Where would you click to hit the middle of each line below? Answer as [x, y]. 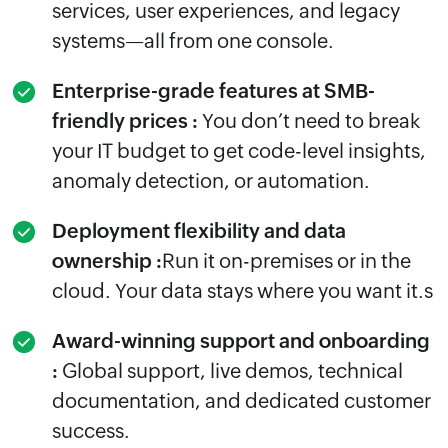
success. [91, 431]
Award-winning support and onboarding [241, 341]
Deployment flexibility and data [199, 231]
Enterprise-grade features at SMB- [213, 91]
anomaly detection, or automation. [211, 181]
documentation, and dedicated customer [241, 401]
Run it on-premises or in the [286, 261]
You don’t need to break [309, 121]
